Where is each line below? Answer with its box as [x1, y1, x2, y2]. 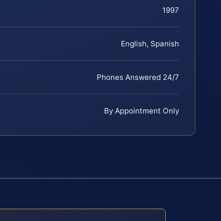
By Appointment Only [104, 106, 179, 115]
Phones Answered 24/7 [97, 72, 179, 82]
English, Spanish [121, 38, 179, 48]
